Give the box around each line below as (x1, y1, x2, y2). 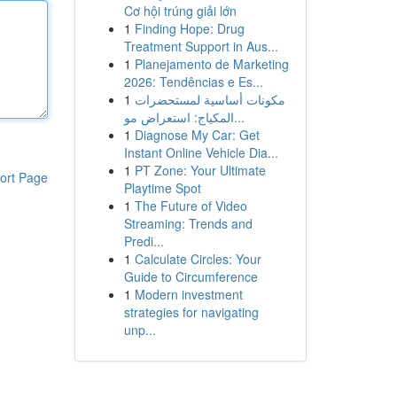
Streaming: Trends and (123, 214, 253, 232)
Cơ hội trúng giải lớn (123, 2, 237, 19)
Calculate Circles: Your (134, 250, 261, 268)
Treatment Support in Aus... (123, 37, 278, 55)
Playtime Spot (123, 179, 201, 197)
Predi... (123, 232, 164, 250)
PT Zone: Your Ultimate (134, 161, 266, 179)
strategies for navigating (123, 303, 259, 321)
